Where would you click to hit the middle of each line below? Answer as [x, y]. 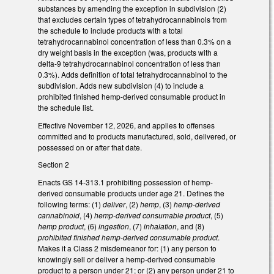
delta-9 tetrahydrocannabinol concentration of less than [129, 63]
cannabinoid [59, 215]
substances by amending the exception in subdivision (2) [132, 8]
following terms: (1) [70, 204]
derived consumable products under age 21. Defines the [131, 193]
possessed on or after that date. [90, 147]
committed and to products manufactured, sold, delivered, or [137, 136]
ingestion [114, 226]
